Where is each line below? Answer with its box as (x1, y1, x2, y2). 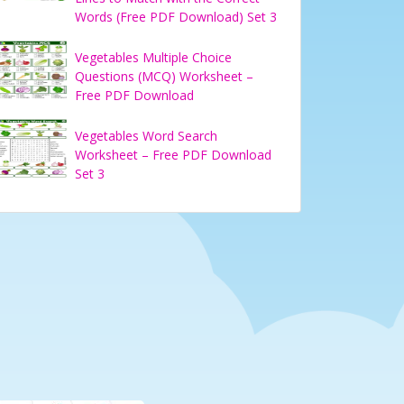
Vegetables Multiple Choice (75, 49, 232, 66)
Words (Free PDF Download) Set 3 (75, 8, 277, 25)
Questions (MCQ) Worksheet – (75, 68, 253, 85)
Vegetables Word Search (75, 127, 217, 144)
